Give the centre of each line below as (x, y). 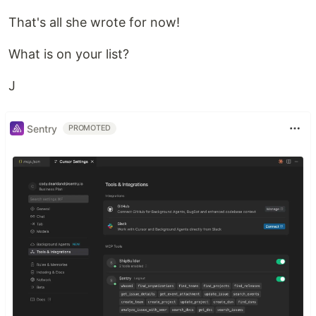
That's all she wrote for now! (94, 22)
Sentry (42, 128)
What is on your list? (69, 54)
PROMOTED (90, 128)
